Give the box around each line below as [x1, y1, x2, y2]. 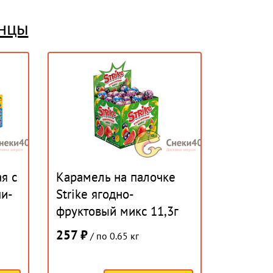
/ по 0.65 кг [88, 230, 140, 242]
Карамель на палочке [56, 169, 176, 185]
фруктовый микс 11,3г [56, 203, 179, 219]
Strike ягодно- [56, 186, 135, 202]
